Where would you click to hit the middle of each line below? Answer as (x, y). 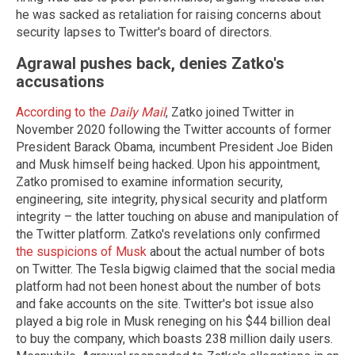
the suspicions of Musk (81, 252)
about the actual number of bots (236, 252)
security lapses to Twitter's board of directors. (144, 32)
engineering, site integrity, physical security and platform (172, 200)
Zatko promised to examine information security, (149, 182)
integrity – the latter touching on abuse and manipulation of (177, 217)
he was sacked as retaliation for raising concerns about (168, 15)
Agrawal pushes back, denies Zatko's (150, 63)
